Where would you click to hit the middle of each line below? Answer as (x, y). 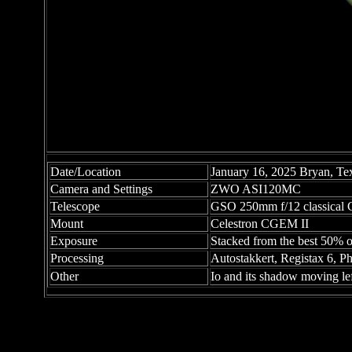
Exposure (74, 241)
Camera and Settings (101, 189)
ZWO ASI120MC (256, 189)
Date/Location (86, 172)
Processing (77, 258)
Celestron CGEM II (260, 224)
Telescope (75, 206)
